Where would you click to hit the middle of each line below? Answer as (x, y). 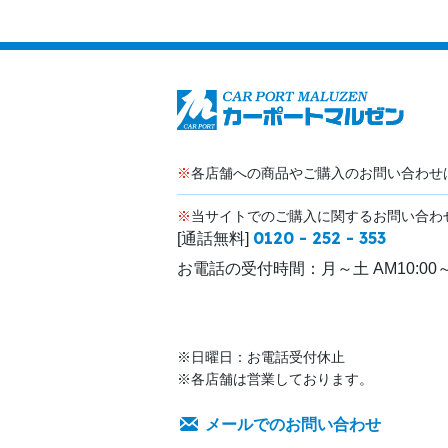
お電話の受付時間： (249, 269)
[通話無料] (215, 239)
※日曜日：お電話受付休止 (261, 357)
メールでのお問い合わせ (293, 425)
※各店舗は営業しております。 (275, 379)
